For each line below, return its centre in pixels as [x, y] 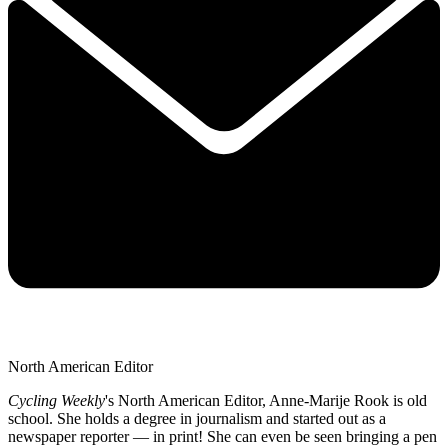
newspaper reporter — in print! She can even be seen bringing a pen [222, 437]
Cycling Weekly [56, 401]
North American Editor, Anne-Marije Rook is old [272, 401]
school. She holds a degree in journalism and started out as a [197, 419]
